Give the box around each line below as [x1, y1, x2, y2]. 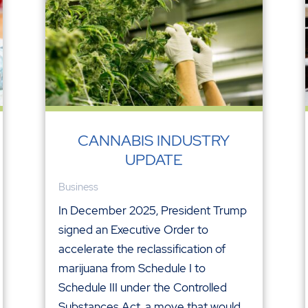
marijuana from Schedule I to [58, 260, 206, 276]
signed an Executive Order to [58, 221, 208, 237]
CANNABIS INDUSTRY [78, 130, 230, 151]
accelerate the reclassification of [58, 241, 225, 256]
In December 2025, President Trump [58, 202, 247, 218]
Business [58, 179, 98, 194]
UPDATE [124, 149, 183, 170]
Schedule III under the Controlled [58, 279, 227, 295]
